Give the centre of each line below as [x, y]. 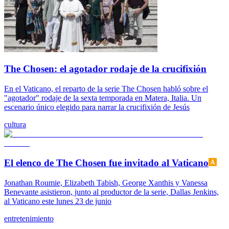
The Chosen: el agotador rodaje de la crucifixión [105, 69]
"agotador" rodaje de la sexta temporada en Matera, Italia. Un [103, 98]
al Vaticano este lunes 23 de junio [58, 201]
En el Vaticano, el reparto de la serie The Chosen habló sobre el [106, 89]
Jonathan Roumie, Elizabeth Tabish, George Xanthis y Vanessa [106, 182]
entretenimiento [29, 218]
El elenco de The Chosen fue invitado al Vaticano [106, 163]
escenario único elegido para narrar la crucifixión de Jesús [97, 107]
